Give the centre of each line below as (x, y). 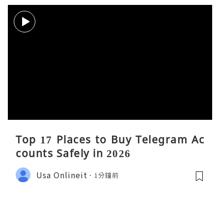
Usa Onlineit (62, 175)
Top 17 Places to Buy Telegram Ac (110, 140)
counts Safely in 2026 (73, 153)
